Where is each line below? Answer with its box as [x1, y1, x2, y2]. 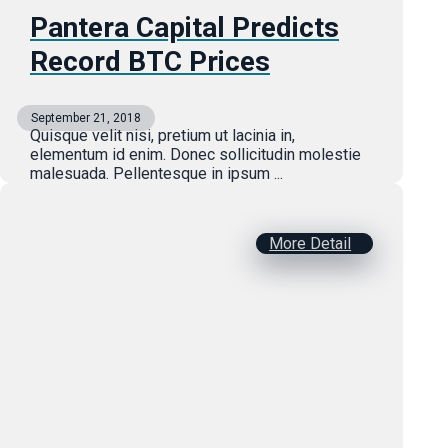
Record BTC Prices [30, 45, 270, 78]
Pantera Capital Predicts [30, 11, 339, 44]
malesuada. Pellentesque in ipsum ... [30, 164, 283, 183]
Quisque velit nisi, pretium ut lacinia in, [30, 126, 295, 145]
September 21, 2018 [31, 111, 141, 125]
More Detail [269, 234, 352, 253]
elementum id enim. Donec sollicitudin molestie [30, 145, 361, 164]
